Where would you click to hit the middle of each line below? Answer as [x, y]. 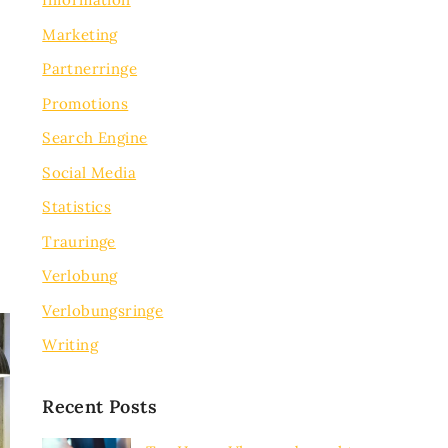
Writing [70, 344]
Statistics [77, 206]
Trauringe [79, 241]
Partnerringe [90, 68]
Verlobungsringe [103, 310]
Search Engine [95, 137]
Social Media [89, 172]
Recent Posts [100, 406]
